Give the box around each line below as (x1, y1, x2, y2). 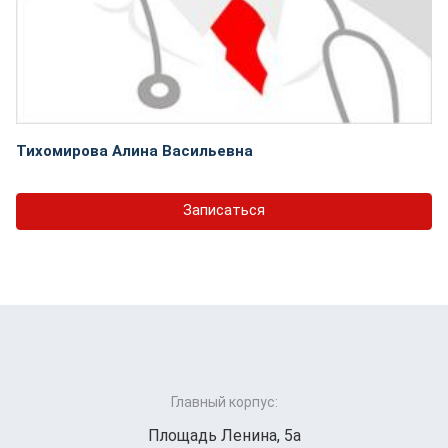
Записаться (183, 201, 265, 220)
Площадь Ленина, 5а (147, 425, 301, 445)
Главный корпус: (170, 393, 278, 410)
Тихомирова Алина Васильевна (16, 141, 253, 160)
